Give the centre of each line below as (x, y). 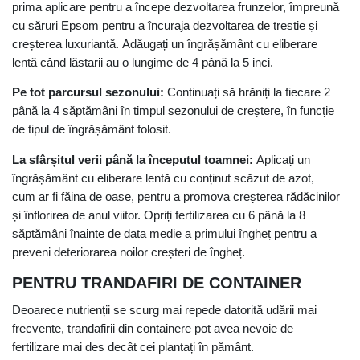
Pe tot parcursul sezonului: (88, 92)
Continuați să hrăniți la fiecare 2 (247, 92)
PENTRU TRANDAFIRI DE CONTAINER (159, 283)
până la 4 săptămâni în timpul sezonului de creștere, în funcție (173, 111)
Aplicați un (282, 159)
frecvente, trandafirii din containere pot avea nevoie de (153, 329)
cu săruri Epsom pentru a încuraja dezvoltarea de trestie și (165, 25)
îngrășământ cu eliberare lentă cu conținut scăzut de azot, (163, 178)
